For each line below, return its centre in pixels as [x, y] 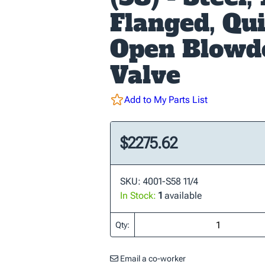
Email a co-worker [152, 258]
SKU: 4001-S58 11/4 [159, 181]
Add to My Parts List [166, 100]
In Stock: [138, 195]
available [182, 195]
